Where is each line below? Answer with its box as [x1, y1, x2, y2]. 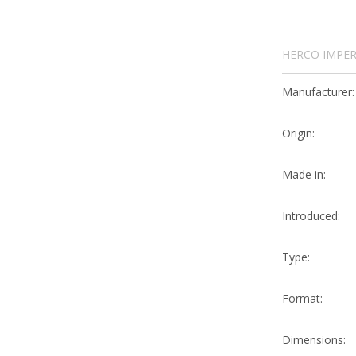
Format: [282, 291, 323, 307]
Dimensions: [282, 332, 346, 348]
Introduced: [282, 208, 340, 224]
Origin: [282, 126, 315, 141]
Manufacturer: [282, 84, 354, 100]
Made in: [282, 167, 326, 183]
